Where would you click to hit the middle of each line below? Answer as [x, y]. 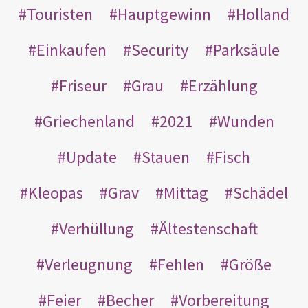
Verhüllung [96, 228]
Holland [263, 14]
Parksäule [246, 49]
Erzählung [223, 85]
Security [160, 49]
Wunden [245, 121]
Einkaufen [71, 49]
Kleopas [56, 192]
